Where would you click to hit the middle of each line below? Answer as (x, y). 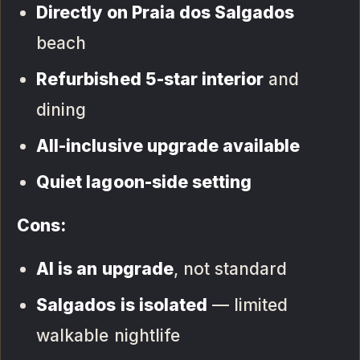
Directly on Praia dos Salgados (166, 13)
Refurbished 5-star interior (150, 80)
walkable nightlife (108, 336)
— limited (248, 305)
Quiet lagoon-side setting (144, 182)
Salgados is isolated (122, 305)
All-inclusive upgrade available (168, 146)
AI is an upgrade (105, 269)
